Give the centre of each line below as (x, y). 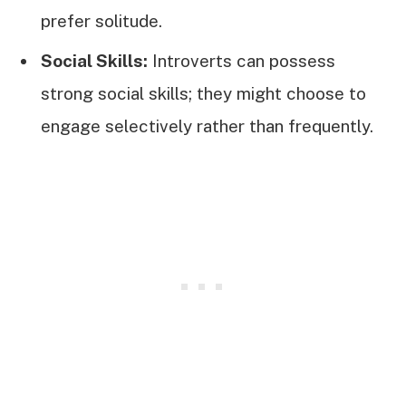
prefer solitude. (101, 20)
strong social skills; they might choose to (203, 94)
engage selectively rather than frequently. (207, 126)
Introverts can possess (242, 61)
